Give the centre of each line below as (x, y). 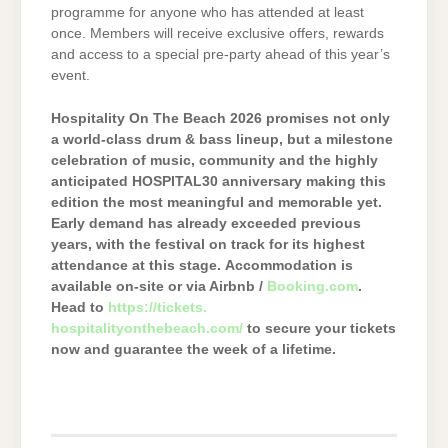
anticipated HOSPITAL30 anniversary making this (218, 182)
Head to (79, 308)
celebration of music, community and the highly (214, 161)
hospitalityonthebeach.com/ (147, 329)
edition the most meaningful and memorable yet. (216, 203)
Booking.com (312, 287)
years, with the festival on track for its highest (208, 245)
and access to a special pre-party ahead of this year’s (220, 54)
